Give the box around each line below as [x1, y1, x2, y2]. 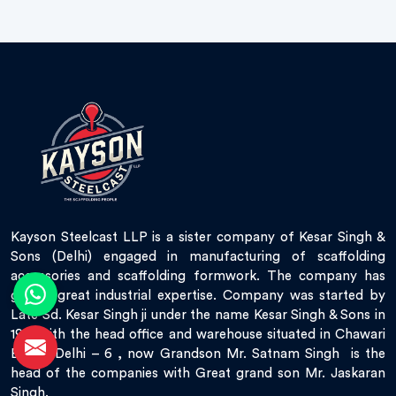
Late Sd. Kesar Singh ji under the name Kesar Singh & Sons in [11, 308, 385, 322]
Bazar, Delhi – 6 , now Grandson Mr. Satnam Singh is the [11, 346, 385, 361]
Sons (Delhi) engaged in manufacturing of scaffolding [11, 249, 385, 263]
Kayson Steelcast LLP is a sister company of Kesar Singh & [11, 230, 385, 244]
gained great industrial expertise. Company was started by [11, 288, 385, 302]
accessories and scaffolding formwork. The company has [11, 269, 385, 283]
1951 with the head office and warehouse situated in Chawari [11, 327, 385, 341]
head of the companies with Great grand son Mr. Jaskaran [11, 366, 385, 380]
